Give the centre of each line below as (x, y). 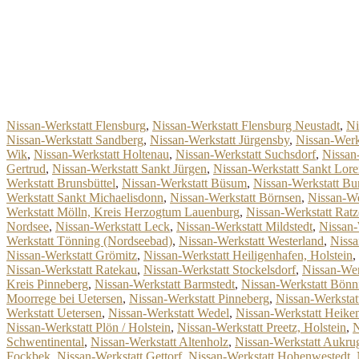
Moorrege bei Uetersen (65, 298)
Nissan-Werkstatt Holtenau (101, 154)
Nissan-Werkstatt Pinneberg (199, 298)
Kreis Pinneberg (47, 284)
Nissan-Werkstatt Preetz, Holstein (262, 327)
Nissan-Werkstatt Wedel (169, 313)
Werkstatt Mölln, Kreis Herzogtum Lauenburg (123, 212)
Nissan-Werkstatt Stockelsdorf (220, 270)
